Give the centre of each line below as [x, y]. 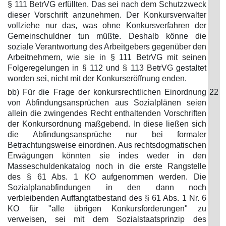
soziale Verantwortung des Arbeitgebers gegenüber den [107, 47]
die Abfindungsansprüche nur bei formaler [107, 134]
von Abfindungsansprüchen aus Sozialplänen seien [107, 103]
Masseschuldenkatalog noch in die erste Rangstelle [107, 166]
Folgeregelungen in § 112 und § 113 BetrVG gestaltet [107, 68]
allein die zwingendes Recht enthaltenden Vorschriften [107, 113]
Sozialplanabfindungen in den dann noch [107, 187]
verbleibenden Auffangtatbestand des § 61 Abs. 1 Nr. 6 [107, 198]
